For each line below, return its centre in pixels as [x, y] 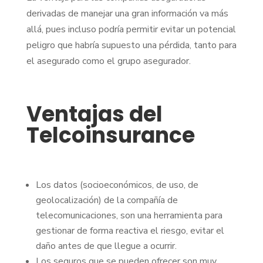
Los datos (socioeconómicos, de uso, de [117, 185]
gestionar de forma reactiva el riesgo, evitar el [130, 230]
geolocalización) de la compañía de [107, 200]
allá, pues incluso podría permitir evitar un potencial [131, 29]
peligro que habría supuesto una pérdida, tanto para [131, 45]
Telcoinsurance [110, 135]
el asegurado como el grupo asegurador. [108, 61]
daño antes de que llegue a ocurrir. [106, 246]
